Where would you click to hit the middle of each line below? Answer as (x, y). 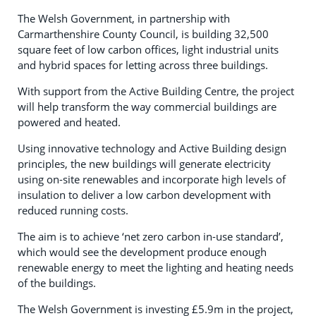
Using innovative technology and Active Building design (152, 148)
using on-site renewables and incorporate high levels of (152, 179)
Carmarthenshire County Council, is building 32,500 (143, 34)
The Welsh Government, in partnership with (124, 18)
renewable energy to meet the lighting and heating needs (156, 267)
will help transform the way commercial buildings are (147, 106)
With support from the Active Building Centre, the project (156, 91)
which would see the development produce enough (142, 251)
